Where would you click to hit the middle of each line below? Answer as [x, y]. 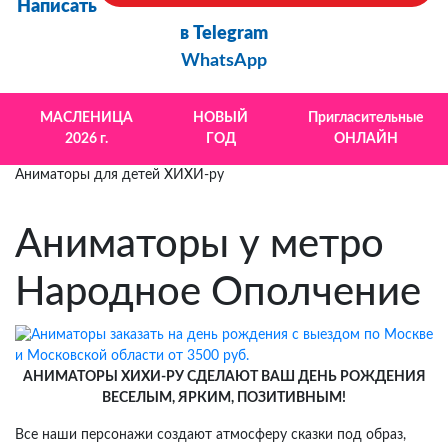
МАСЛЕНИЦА [86, 118]
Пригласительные [365, 118]
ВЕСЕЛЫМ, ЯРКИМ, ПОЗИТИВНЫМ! [224, 398]
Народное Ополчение [218, 293]
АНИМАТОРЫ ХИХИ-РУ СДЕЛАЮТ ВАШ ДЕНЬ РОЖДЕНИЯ [224, 377]
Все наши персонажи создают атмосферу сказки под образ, [210, 435]
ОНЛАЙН [365, 139]
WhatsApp [224, 61]
